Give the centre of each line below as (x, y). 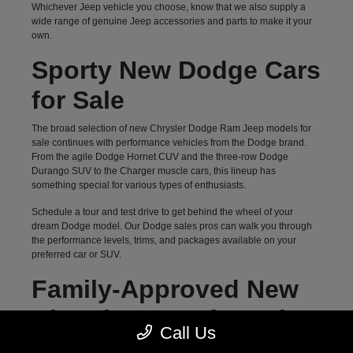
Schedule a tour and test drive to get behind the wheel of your (162, 212)
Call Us (188, 333)
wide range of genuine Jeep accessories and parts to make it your (171, 21)
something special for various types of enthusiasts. (138, 185)
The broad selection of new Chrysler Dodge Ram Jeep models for (171, 128)
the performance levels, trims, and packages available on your (163, 240)
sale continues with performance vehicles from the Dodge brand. (169, 142)
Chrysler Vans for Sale (165, 319)
